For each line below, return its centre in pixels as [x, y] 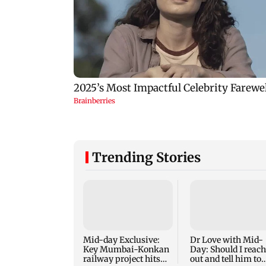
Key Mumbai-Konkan [126, 250]
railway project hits [122, 259]
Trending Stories [146, 158]
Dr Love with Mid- [226, 240]
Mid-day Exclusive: [121, 240]
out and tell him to [225, 259]
